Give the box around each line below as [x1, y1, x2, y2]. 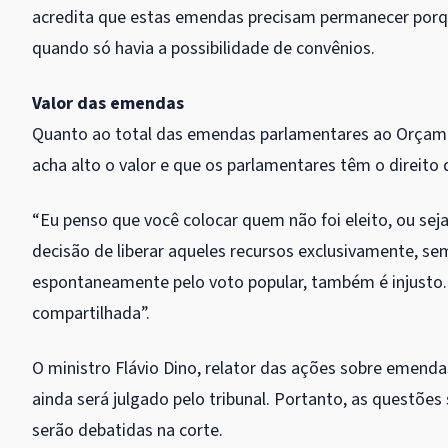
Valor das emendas [32, 90, 184, 116]
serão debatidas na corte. [32, 417, 223, 443]
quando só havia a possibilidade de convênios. [32, 35, 375, 61]
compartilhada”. [32, 300, 150, 326]
